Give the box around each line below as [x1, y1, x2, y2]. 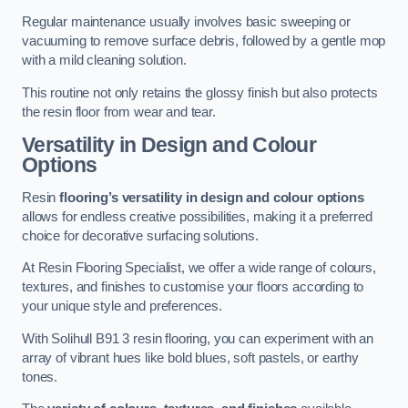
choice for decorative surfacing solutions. [22, 228, 259, 243]
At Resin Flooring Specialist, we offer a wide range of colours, [22, 260, 376, 276]
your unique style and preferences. [22, 299, 223, 314]
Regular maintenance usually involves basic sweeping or [22, 15, 352, 30]
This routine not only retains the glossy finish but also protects [22, 85, 378, 100]
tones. [22, 369, 58, 384]
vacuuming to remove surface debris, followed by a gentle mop [22, 34, 386, 49]
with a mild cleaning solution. [22, 53, 187, 68]
